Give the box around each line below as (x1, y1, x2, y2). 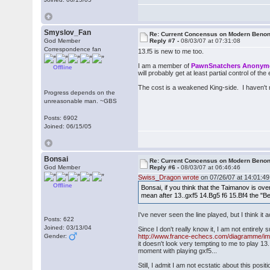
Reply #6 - (149, 164, 181, 171)
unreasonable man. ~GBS (44, 98, 118, 104)
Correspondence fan (44, 46, 102, 52)
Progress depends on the (44, 89, 116, 96)
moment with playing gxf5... (138, 247, 218, 254)
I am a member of (138, 62, 192, 69)
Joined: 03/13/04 (44, 224, 92, 231)
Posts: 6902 (44, 115, 78, 121)
